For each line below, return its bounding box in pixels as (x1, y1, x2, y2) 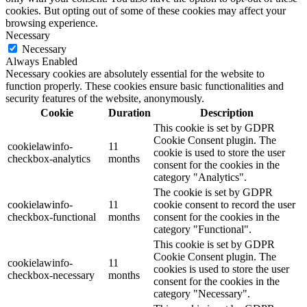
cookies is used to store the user (153, 263, 289, 275)
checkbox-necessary (8, 269, 95, 282)
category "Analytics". (153, 171, 247, 184)
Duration (108, 107, 151, 119)
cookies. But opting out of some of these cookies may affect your (5, 5, 286, 17)
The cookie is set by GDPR (153, 186, 273, 199)
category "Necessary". (153, 288, 250, 300)
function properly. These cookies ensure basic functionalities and (5, 80, 284, 93)
